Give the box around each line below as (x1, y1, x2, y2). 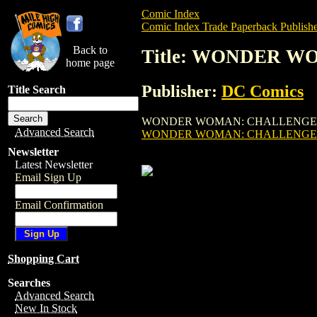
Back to (73, 44, 108, 56)
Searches (8, 277, 50, 289)
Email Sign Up (15, 171, 81, 183)
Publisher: (142, 81, 221, 100)
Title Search (8, 83, 66, 96)
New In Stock (15, 302, 77, 314)
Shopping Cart (8, 253, 79, 265)
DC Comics (221, 81, 304, 100)
